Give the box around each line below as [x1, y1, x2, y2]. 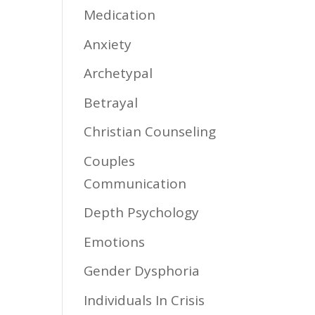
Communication [84, 174, 187, 193]
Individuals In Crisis [84, 290, 205, 309]
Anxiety [84, 34, 132, 53]
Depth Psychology [84, 203, 200, 221]
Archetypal [84, 64, 153, 82]
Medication [84, 6, 156, 24]
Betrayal [84, 93, 139, 112]
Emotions [84, 232, 146, 251]
